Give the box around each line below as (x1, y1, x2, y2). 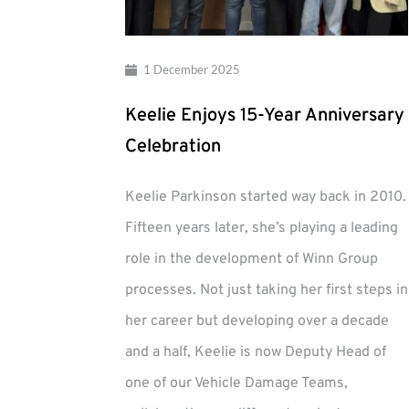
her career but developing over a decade (125, 311, 389, 330)
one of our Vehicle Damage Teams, (125, 373, 348, 393)
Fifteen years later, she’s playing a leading (125, 218, 398, 237)
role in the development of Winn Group (125, 249, 378, 268)
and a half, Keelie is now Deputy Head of (125, 342, 386, 362)
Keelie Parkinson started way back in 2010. (125, 187, 406, 206)
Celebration (125, 134, 221, 159)
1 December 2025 (142, 62, 240, 78)
